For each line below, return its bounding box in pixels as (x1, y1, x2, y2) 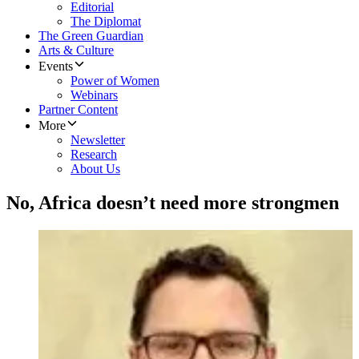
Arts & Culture (38, 43, 114, 58)
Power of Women (71, 74, 159, 88)
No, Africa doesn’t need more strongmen (6, 192, 339, 214)
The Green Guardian (38, 29, 143, 43)
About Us (71, 162, 120, 176)
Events (38, 59, 73, 74)
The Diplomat (71, 14, 141, 29)
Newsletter (71, 133, 125, 147)
